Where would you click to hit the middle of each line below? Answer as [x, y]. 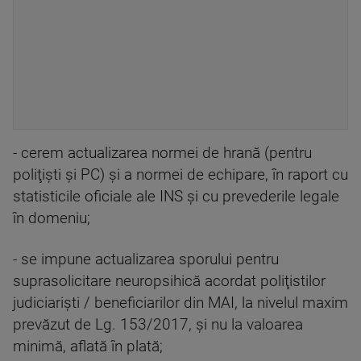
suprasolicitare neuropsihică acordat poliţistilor [169, 282]
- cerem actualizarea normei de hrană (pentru [162, 154]
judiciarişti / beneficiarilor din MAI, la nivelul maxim [180, 303]
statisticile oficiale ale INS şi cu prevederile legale [176, 197]
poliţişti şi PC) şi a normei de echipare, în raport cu [180, 175]
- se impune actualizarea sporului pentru [146, 260]
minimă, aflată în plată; [88, 347]
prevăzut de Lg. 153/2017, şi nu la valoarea [158, 325]
